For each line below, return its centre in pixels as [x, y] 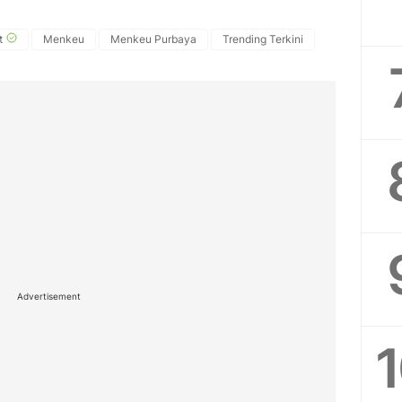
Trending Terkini [263, 39]
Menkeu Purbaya [153, 39]
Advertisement [48, 296]
